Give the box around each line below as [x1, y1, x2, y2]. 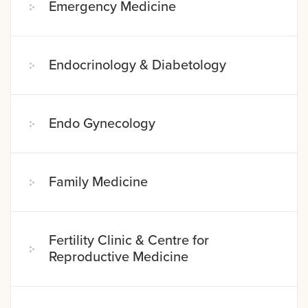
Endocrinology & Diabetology [49, 56, 226, 74]
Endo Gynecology [49, 115, 155, 132]
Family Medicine [49, 173, 148, 190]
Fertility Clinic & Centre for [49, 232, 209, 249]
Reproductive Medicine [49, 248, 188, 265]
